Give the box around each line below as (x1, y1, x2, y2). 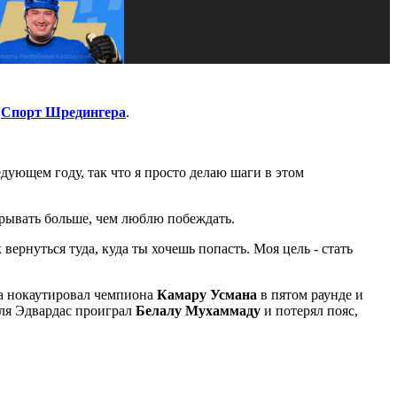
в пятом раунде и (257, 286, 363, 302)
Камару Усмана (157, 286, 257, 302)
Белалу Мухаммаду (136, 302, 264, 318)
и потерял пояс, (264, 302, 358, 318)
